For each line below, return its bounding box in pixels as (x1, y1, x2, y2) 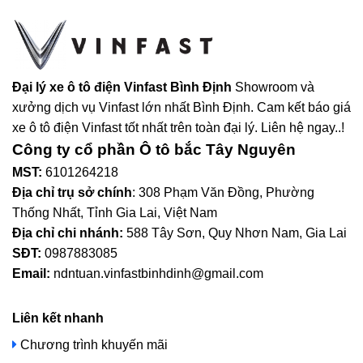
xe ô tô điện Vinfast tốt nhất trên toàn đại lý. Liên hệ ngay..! (12, 120, 344, 135)
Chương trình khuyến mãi (17, 337, 168, 352)
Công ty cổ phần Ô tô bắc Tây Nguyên (12, 140, 296, 158)
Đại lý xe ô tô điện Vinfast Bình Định (12, 79, 235, 94)
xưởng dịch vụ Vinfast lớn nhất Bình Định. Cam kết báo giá (12, 100, 351, 114)
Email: (12, 266, 50, 280)
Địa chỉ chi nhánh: (12, 225, 123, 240)
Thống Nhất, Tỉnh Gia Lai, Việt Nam (12, 205, 217, 220)
